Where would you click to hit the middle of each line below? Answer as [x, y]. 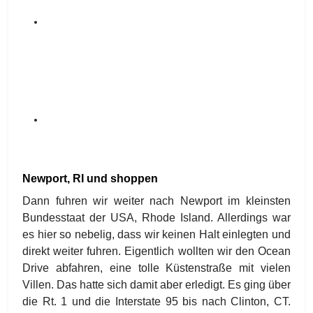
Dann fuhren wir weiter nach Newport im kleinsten [156, 201]
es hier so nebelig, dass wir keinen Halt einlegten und [156, 234]
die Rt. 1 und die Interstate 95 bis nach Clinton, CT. [156, 301]
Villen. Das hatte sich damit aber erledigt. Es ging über [156, 285]
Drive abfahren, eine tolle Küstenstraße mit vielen [156, 268]
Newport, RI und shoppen [90, 179]
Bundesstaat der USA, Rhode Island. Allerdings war [156, 218]
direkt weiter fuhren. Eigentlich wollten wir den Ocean [156, 251]
